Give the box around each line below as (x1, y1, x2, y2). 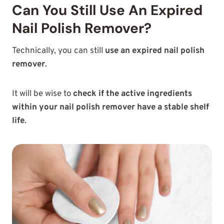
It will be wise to (12, 88, 73, 99)
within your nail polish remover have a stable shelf (12, 101, 209, 113)
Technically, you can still (12, 45, 105, 56)
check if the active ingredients (73, 88, 192, 99)
